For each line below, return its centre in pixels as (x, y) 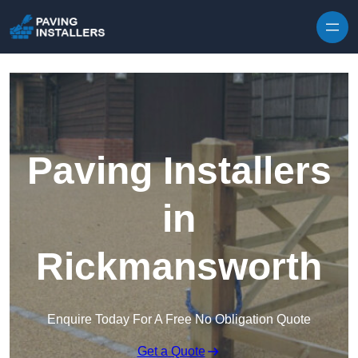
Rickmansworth (179, 267)
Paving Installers (179, 171)
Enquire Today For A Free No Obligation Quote (179, 320)
